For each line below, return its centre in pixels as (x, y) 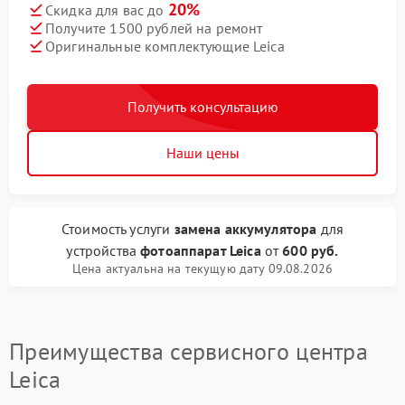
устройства (104, 250)
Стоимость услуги (118, 229)
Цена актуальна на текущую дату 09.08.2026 (202, 268)
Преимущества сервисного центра (188, 351)
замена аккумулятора (245, 229)
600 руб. (311, 250)
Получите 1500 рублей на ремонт (154, 28)
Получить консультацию (202, 107)
